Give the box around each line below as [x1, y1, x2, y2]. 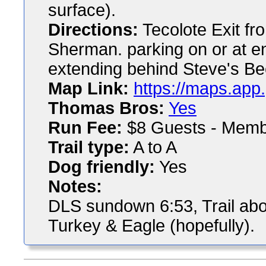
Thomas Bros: [48, 99, 164, 118]
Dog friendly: [48, 157, 155, 176]
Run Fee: [48, 118, 122, 137]
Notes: [48, 177, 102, 196]
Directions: [48, 20, 138, 39]
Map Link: [48, 79, 129, 98]
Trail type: [48, 138, 129, 157]
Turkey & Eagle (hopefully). [48, 216, 255, 235]
